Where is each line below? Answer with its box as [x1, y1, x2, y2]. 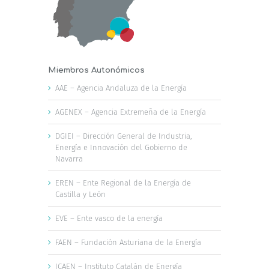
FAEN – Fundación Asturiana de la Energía [55, 237, 201, 247]
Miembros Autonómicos [48, 65, 145, 74]
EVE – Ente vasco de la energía [55, 213, 163, 223]
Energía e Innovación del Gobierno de [55, 142, 187, 152]
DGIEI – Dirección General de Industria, [55, 131, 192, 141]
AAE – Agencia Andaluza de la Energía [55, 83, 187, 92]
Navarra [55, 154, 83, 163]
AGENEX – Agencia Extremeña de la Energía [55, 107, 206, 116]
